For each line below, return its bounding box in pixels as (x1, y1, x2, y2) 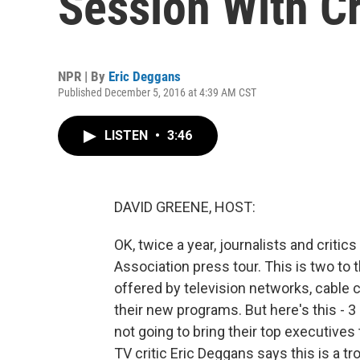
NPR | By (58, 68, 108, 84)
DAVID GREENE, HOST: (114, 198, 256, 215)
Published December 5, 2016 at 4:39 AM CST (58, 86, 256, 99)
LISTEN (104, 128, 151, 143)
